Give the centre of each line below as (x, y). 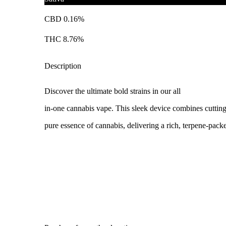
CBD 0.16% (64, 19)
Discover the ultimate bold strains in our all (112, 91)
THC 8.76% (64, 39)
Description (63, 66)
